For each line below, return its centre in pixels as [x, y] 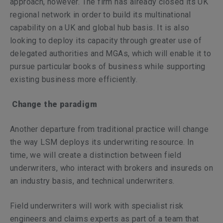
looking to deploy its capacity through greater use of [106, 41]
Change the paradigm [55, 104]
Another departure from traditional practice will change [109, 129]
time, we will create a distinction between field [96, 155]
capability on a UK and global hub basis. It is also [100, 28]
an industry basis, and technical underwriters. [92, 181]
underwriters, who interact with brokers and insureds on [111, 168]
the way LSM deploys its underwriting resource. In [102, 142]
